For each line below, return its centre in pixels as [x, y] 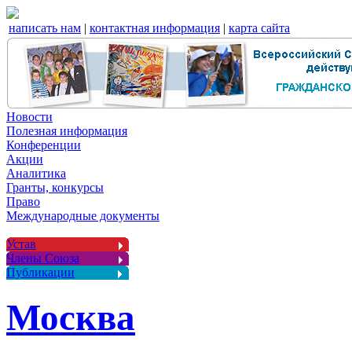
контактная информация [155, 28]
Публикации [40, 272]
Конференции [44, 145]
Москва [71, 318]
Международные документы [83, 216]
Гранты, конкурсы [55, 187]
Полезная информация [67, 131]
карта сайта [259, 28]
